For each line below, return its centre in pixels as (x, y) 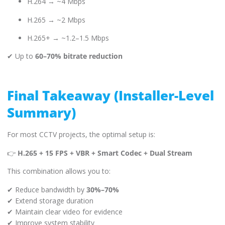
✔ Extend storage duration (50, 200)
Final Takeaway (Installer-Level (110, 96)
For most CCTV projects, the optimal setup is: (81, 135)
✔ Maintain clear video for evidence (65, 211)
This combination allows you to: (59, 171)
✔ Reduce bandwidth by (47, 189)
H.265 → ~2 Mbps (56, 20)
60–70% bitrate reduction (79, 56)
